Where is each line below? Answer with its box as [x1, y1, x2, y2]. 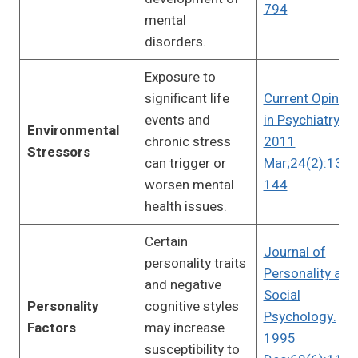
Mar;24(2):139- [263, 153, 356, 174]
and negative [144, 275, 221, 296]
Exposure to [144, 67, 216, 88]
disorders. [144, 32, 206, 53]
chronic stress [144, 132, 231, 153]
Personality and [263, 264, 356, 284]
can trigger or [144, 153, 226, 174]
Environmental [26, 121, 119, 141]
